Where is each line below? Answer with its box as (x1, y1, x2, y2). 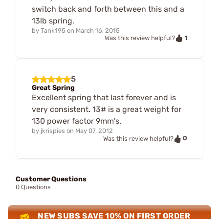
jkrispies (41, 127, 65, 135)
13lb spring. (32, 16, 74, 25)
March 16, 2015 (76, 26, 120, 34)
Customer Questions (16, 175, 87, 183)
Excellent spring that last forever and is (32, 93, 176, 103)
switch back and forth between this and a (32, 4, 184, 14)
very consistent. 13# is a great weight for (32, 105, 181, 114)
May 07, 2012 (75, 127, 113, 135)
